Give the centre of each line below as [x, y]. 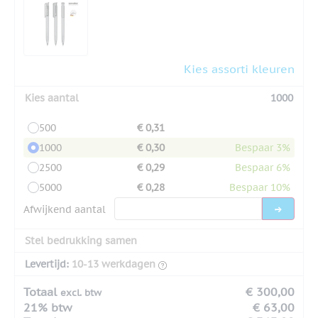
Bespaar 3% [263, 147]
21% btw [48, 307]
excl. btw [81, 292]
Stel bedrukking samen [81, 240]
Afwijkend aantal [65, 209]
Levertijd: [47, 264]
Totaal [42, 291]
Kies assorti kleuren [239, 68]
